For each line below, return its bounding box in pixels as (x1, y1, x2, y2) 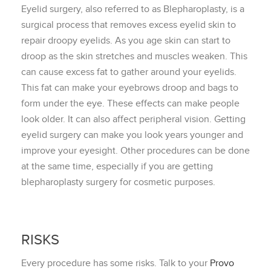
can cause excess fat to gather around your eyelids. (21, 66, 237, 78)
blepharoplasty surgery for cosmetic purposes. (21, 176, 218, 188)
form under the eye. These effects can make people (21, 97, 240, 109)
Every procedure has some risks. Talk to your (21, 257, 210, 269)
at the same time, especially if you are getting (21, 160, 213, 172)
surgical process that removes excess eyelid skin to (21, 19, 236, 31)
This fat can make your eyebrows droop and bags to (21, 82, 238, 94)
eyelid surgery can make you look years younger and (21, 129, 243, 141)
